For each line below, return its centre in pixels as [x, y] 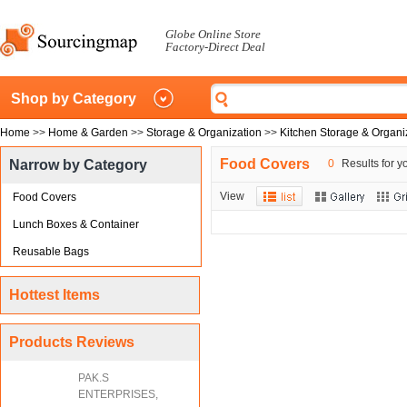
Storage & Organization [204, 133]
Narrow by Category [78, 165]
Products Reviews [72, 342]
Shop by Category [74, 99]
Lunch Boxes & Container [76, 224]
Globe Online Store [213, 34]
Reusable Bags [51, 252]
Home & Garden [88, 133]
